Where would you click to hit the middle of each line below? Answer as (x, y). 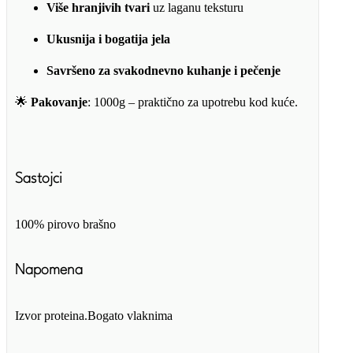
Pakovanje (59, 102)
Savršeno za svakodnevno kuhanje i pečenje (163, 70)
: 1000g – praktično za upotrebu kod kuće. (193, 102)
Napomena (49, 270)
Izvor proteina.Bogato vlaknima (94, 316)
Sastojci (39, 179)
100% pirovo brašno (65, 225)
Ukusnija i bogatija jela (108, 39)
